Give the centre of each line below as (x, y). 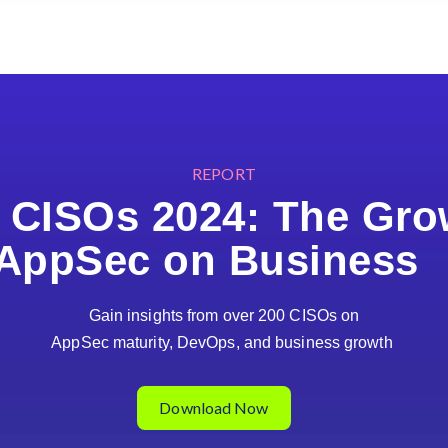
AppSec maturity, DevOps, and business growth (224, 342)
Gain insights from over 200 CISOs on (224, 315)
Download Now (214, 407)
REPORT (224, 173)
